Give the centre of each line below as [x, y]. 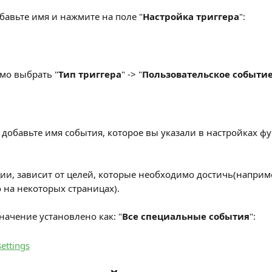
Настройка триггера [191, 16]
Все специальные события [186, 216]
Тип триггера [90, 74]
